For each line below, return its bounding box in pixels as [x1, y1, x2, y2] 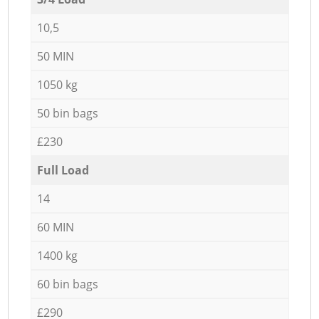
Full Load [36, 162, 89, 178]
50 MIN [36, 48, 74, 64]
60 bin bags [36, 276, 98, 292]
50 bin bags [36, 105, 98, 121]
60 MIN [36, 219, 74, 235]
